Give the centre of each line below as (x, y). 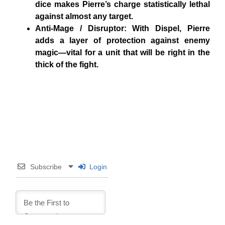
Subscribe (46, 166)
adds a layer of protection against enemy (123, 41)
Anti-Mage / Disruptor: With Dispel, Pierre (123, 29)
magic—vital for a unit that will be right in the (123, 53)
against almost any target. (84, 17)
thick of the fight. (67, 65)
